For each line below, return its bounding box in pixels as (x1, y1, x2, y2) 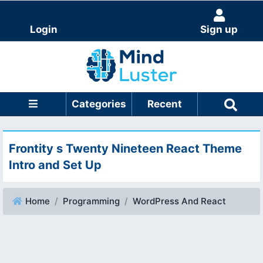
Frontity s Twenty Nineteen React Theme (9, 141, 242, 156)
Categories (72, 97, 126, 110)
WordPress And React (133, 195, 226, 207)
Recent (147, 97, 182, 110)
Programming (63, 195, 120, 207)
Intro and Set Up (9, 157, 102, 172)
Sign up (200, 23, 238, 35)
